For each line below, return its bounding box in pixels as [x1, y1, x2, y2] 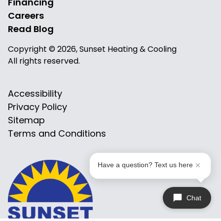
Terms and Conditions [8, 127, 106, 140]
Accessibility [8, 87, 62, 100]
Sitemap [8, 113, 45, 126]
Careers [8, 9, 44, 22]
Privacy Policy [8, 100, 67, 113]
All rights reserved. [8, 55, 80, 67]
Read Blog [8, 22, 54, 35]
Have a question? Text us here [98, 160, 193, 169]
